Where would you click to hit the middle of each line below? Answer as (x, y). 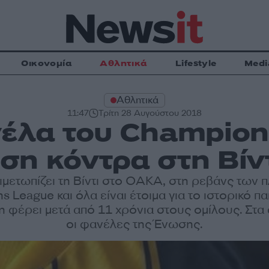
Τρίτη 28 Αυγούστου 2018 (150, 113)
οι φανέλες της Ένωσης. (134, 224)
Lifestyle (196, 63)
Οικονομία (47, 63)
